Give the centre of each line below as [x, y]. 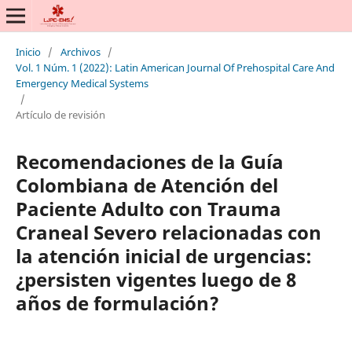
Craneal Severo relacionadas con [168, 232]
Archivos [80, 51]
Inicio [28, 51]
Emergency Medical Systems [82, 83]
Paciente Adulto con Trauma [148, 208]
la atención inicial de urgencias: [163, 255]
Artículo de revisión [60, 114]
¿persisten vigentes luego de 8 [156, 279]
